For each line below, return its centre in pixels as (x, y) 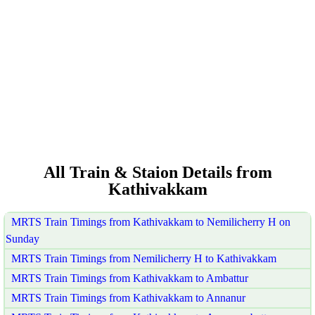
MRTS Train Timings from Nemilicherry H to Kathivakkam (144, 258)
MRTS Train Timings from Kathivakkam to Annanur (128, 297)
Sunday (22, 238)
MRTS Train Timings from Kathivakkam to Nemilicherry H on (151, 221)
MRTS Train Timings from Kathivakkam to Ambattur (130, 278)
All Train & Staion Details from (157, 172)
